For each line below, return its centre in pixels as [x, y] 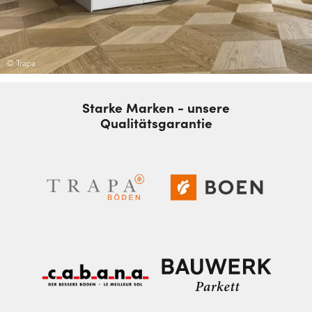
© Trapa [21, 63]
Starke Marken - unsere [156, 107]
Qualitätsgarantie [156, 122]
